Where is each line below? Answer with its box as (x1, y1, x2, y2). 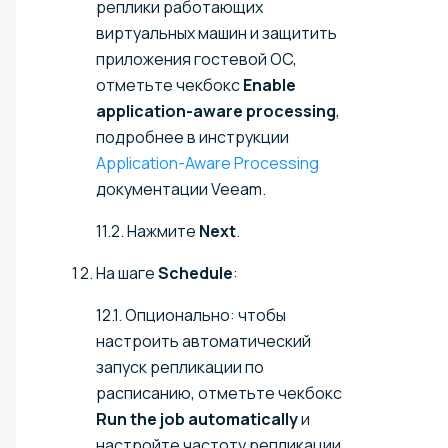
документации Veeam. (96, 178, 266, 201)
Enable (243, 74, 296, 97)
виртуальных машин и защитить (96, 22, 337, 45)
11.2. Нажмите (96, 220, 199, 243)
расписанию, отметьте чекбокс (96, 382, 342, 405)
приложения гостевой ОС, (96, 48, 297, 71)
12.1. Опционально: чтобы (96, 304, 286, 327)
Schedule (158, 262, 233, 285)
